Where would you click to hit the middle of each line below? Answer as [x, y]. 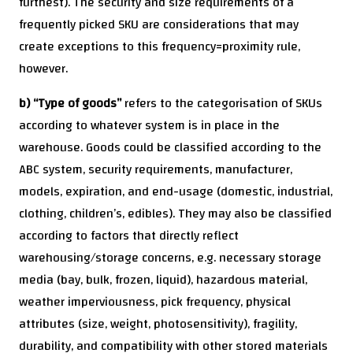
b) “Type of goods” [70, 104]
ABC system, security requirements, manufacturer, [156, 170]
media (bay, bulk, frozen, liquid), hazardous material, [163, 280]
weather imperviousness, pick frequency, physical [155, 302]
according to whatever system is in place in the [149, 126]
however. [43, 69]
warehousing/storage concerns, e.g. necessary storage [170, 258]
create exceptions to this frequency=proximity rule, [160, 47]
